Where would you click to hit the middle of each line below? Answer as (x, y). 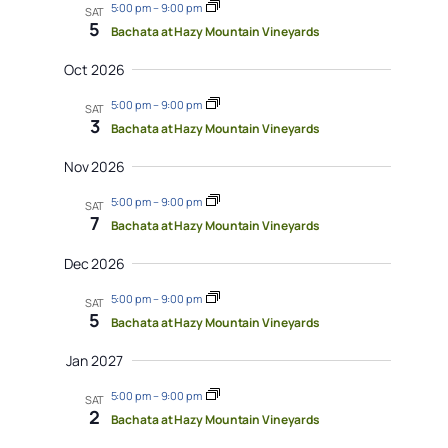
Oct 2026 (94, 69)
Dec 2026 (94, 263)
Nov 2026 (94, 166)
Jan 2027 (94, 360)
